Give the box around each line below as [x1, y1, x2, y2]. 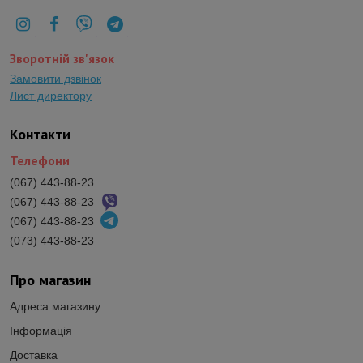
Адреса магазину [10, 299, 100, 313]
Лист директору [10, 88, 92, 102]
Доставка [10, 348, 58, 361]
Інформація [10, 323, 72, 337]
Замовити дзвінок [10, 71, 101, 85]
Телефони [10, 152, 70, 169]
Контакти [10, 124, 70, 143]
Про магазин [10, 270, 91, 289]
